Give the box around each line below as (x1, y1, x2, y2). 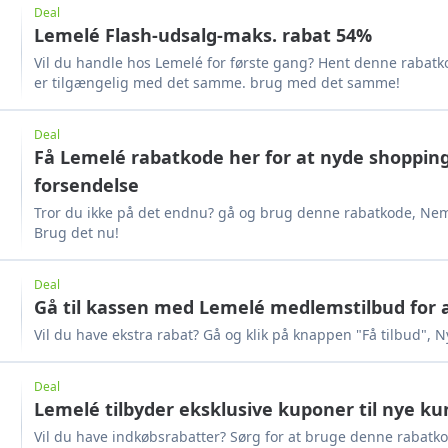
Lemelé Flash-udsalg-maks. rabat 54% (34, 23, 372, 47)
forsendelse (34, 173, 139, 197)
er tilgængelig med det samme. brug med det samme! (34, 73, 400, 92)
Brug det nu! (34, 223, 119, 242)
